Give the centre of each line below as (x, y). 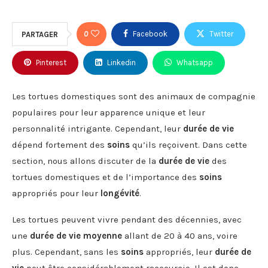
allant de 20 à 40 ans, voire (180, 235)
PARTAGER (40, 34)
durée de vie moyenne (76, 235)
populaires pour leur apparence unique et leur (109, 112)
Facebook (150, 33)
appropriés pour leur (56, 193)
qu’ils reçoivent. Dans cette (188, 144)
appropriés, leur (179, 252)
